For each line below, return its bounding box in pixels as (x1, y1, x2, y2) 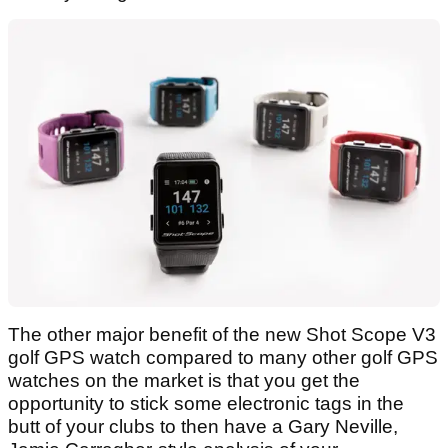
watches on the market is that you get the (8, 370, 360, 392)
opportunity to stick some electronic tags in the (8, 393, 404, 415)
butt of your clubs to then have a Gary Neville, (8, 416, 398, 438)
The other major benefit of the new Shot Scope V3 (8, 324, 436, 346)
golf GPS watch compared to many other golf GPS (8, 347, 438, 369)
